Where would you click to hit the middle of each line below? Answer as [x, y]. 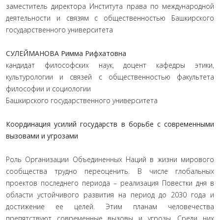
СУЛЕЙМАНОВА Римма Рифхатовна [66, 53]
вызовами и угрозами [42, 136]
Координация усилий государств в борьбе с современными [110, 124]
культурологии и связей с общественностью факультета [110, 77]
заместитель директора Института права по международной [110, 6]
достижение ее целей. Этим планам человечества [110, 206]
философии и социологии [48, 89]
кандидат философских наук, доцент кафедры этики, [110, 65]
